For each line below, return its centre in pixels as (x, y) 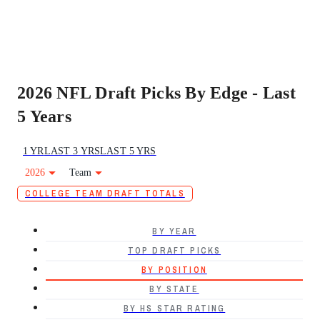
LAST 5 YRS (128, 151)
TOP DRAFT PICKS (174, 251)
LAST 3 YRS (72, 151)
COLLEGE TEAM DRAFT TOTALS (105, 194)
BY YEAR (174, 231)
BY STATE (174, 289)
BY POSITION (174, 270)
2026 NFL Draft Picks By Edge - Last (156, 93)
